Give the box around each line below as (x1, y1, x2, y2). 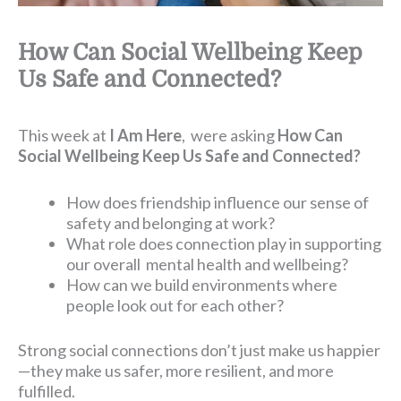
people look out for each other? (66, 294, 285, 315)
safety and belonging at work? (66, 212, 276, 233)
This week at (18, 124, 109, 145)
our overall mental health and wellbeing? (66, 253, 349, 274)
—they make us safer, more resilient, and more (18, 360, 334, 380)
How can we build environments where (66, 274, 338, 294)
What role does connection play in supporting (66, 233, 382, 253)
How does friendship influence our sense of (66, 192, 370, 212)
